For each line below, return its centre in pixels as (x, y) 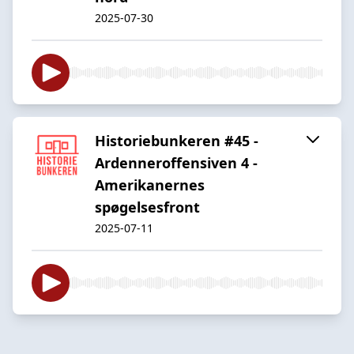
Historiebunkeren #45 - (177, 140)
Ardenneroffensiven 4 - (176, 162)
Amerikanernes (150, 185)
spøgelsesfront (147, 207)
